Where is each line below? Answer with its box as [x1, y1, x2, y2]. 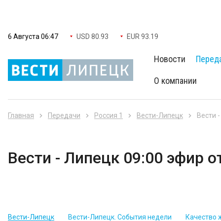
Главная [8, 111, 34, 119]
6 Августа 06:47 [8, 33, 58, 40]
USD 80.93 [76, 33, 109, 40]
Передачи [48, 111, 80, 119]
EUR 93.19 [127, 33, 158, 40]
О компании [154, 75, 197, 86]
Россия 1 [94, 111, 123, 119]
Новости [154, 54, 186, 64]
